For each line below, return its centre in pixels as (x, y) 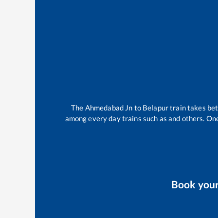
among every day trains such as (117, 118)
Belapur (156, 107)
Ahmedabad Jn (109, 107)
